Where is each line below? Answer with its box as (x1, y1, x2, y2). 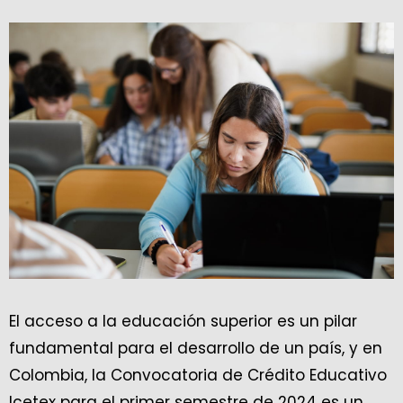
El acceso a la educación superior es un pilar (9, 310, 357, 333)
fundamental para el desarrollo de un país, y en (9, 337, 382, 360)
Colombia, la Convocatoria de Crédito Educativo (9, 364, 387, 387)
